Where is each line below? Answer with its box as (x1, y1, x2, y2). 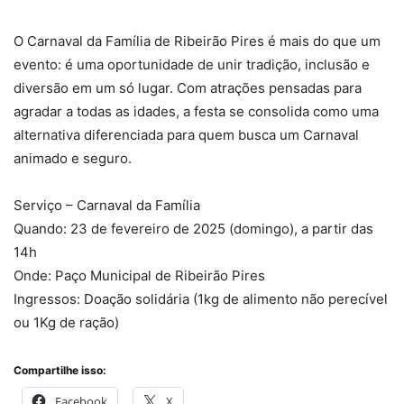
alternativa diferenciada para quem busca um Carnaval (14, 126, 359, 144)
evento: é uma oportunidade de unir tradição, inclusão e (14, 56, 370, 74)
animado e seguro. (14, 150, 132, 168)
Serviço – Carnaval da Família (14, 197, 200, 215)
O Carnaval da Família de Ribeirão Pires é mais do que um (14, 32, 381, 50)
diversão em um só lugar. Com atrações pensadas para (14, 79, 362, 97)
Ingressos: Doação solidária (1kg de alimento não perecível (14, 290, 388, 308)
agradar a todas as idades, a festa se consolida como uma (14, 103, 379, 121)
